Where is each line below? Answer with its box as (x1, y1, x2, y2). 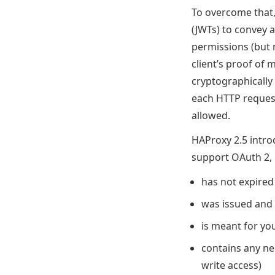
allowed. (192, 109, 230, 122)
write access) (201, 258, 261, 272)
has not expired (201, 175, 274, 188)
